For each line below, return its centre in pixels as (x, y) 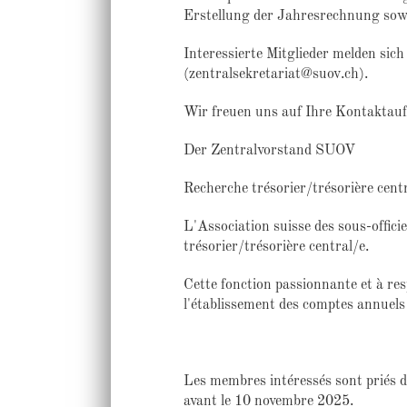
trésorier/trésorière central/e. (276, 248)
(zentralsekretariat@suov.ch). (275, 75)
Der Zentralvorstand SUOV (269, 151)
